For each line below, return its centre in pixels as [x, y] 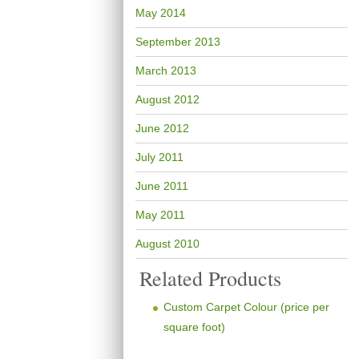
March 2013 [165, 71]
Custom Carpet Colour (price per [246, 307]
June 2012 [162, 128]
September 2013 [177, 42]
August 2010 [167, 244]
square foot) [194, 327]
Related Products [210, 278]
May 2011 [160, 215]
